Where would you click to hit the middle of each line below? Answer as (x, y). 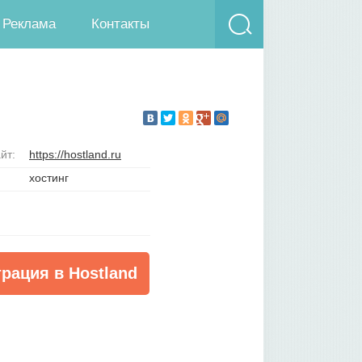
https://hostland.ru (75, 154)
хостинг (49, 178)
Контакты (120, 24)
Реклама (29, 24)
